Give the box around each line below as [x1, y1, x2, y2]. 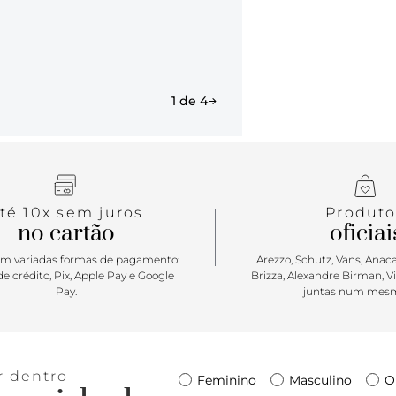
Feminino [197, 371, 256, 388]
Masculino [289, 371, 352, 388]
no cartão [17, 219, 115, 249]
